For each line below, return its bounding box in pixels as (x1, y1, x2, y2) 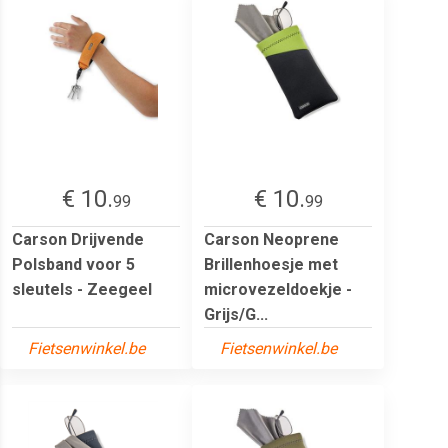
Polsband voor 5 (12, 254, 135, 274)
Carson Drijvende (12, 229, 144, 249)
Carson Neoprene (204, 229, 339, 249)
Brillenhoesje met (204, 254, 338, 274)
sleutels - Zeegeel (12, 279, 152, 299)
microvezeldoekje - (204, 279, 352, 299)
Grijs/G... (204, 304, 268, 324)
